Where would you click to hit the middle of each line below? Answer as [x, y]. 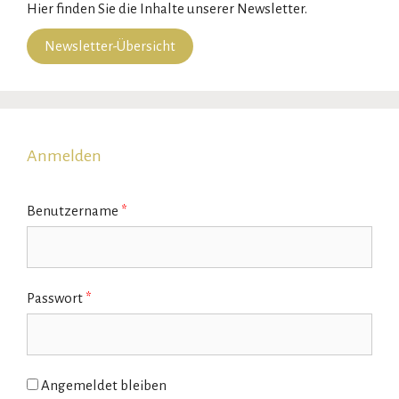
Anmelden [64, 155]
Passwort [56, 297]
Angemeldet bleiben [104, 385]
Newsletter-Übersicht [110, 46]
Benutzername [74, 210]
